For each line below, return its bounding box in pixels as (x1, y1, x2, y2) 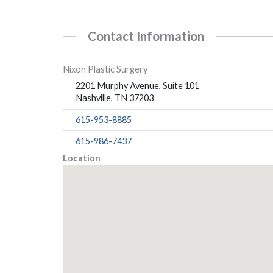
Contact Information (88, 29, 205, 44)
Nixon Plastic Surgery (63, 64, 148, 75)
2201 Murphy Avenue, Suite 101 (76, 80, 200, 91)
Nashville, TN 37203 (76, 93, 154, 104)
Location (63, 152, 101, 163)
